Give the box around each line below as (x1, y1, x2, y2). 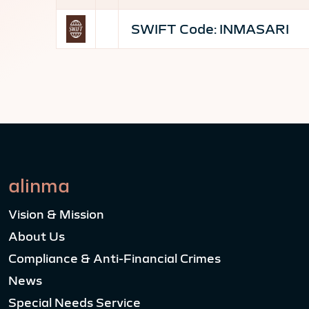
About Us (8, 230, 65, 243)
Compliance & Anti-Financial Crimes (8, 252, 221, 265)
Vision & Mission (8, 208, 104, 221)
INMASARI (217, 22, 289, 36)
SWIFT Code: (128, 22, 217, 36)
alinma (8, 176, 70, 195)
